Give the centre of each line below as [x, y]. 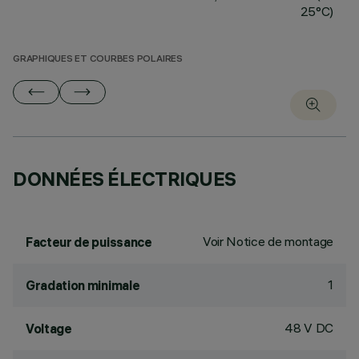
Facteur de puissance [89, 242]
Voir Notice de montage [268, 241]
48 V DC [309, 328]
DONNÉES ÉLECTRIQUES [125, 179]
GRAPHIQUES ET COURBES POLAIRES [98, 60]
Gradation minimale [83, 285]
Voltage [49, 329]
